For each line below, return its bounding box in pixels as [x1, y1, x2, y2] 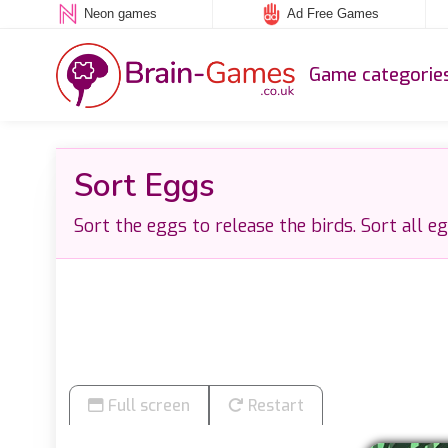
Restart [244, 395, 304, 416]
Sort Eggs [73, 164, 215, 207]
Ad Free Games [286, 6, 379, 22]
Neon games [83, 6, 157, 22]
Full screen [104, 395, 190, 416]
